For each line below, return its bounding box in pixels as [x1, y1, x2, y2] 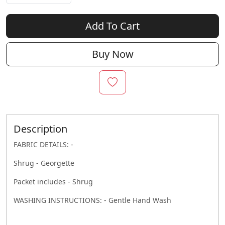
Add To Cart [85, 19, 140, 33]
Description [14, 122, 67, 136]
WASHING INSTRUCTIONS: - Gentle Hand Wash [14, 195, 171, 205]
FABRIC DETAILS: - [14, 140, 73, 150]
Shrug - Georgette [14, 158, 76, 168]
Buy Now [91, 47, 134, 61]
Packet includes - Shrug [14, 177, 95, 187]
